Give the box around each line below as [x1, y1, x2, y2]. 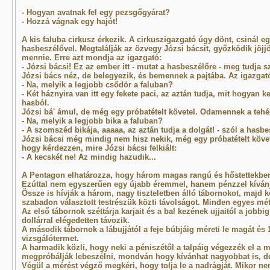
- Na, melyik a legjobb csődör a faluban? [21, 80, 173, 89]
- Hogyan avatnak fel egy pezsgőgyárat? [21, 8, 170, 17]
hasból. [21, 98, 49, 107]
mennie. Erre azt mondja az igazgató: [21, 53, 162, 62]
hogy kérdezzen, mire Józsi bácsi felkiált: [21, 143, 177, 152]
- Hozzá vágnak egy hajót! [21, 17, 118, 26]
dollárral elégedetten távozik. [21, 216, 130, 225]
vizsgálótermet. [21, 234, 79, 243]
